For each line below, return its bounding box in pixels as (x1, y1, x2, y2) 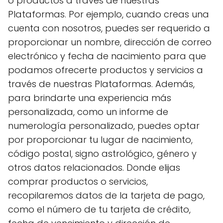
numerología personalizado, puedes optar (8, 119, 200, 132)
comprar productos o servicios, (8, 175, 148, 188)
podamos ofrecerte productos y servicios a (8, 64, 203, 76)
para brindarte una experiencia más (8, 92, 171, 104)
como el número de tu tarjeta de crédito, (8, 203, 191, 216)
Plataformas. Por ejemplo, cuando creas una (8, 8, 209, 20)
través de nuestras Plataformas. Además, (8, 78, 195, 90)
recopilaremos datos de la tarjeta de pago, (8, 189, 205, 202)
